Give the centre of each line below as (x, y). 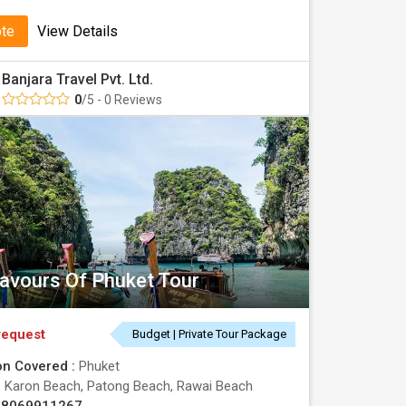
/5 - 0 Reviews (122, 100)
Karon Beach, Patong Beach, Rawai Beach (129, 386)
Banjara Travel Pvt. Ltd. (77, 79)
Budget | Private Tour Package (209, 334)
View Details (77, 31)
